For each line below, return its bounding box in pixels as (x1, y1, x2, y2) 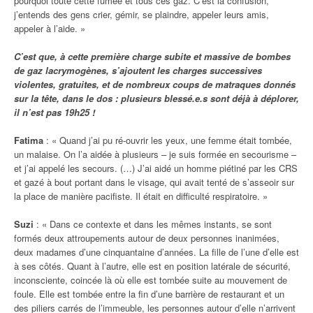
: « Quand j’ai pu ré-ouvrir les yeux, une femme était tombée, (43, 133, 292, 147)
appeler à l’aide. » (14, 21, 85, 35)
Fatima (14, 133, 43, 147)
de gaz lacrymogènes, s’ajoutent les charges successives (14, 63, 262, 77)
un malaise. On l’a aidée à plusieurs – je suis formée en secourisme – (14, 147, 296, 161)
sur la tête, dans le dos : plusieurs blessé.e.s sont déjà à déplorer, (14, 91, 299, 105)
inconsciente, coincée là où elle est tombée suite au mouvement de (14, 272, 287, 286)
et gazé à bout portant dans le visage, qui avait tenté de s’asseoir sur (14, 175, 294, 189)
